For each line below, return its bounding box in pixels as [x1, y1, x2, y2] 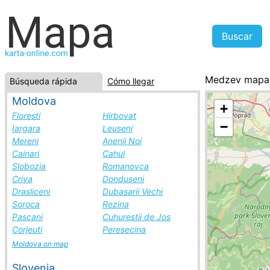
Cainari [12, 148, 39, 159]
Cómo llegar [107, 76, 154, 86]
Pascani [12, 212, 43, 222]
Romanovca [102, 161, 149, 171]
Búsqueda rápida [10, 76, 77, 86]
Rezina [102, 199, 129, 209]
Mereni [12, 136, 39, 146]
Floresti [12, 110, 40, 121]
